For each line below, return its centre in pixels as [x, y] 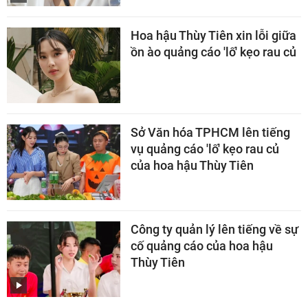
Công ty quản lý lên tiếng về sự [214, 230]
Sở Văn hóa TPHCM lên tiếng [210, 133]
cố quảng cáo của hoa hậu [202, 246]
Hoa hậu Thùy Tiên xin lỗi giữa [213, 36]
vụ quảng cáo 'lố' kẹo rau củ [205, 149]
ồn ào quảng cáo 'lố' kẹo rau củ [213, 52]
